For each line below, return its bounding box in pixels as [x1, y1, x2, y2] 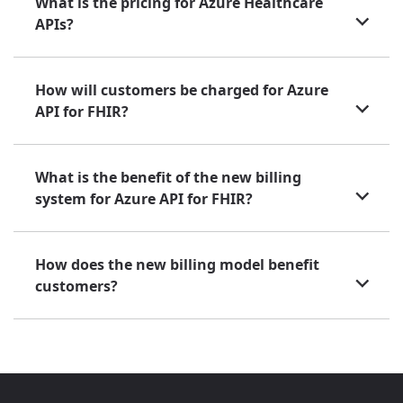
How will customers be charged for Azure [35, 79, 328, 100]
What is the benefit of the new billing [35, 166, 301, 187]
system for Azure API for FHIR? [35, 188, 253, 209]
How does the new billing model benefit [35, 254, 319, 274]
